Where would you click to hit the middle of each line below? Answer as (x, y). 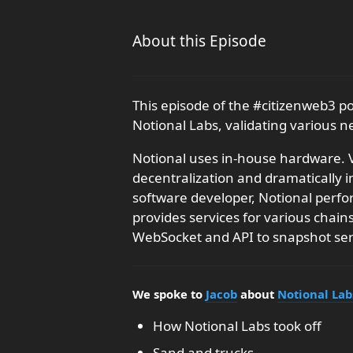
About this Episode (199, 41)
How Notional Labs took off (237, 326)
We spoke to (169, 294)
